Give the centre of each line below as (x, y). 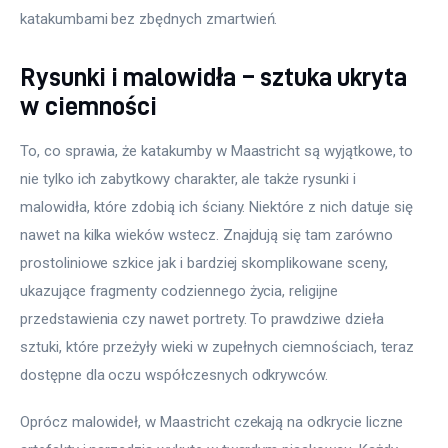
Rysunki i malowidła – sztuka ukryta (213, 77)
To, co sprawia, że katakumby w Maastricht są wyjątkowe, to (219, 150)
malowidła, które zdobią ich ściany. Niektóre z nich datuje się (219, 206)
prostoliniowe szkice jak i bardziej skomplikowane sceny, (206, 262)
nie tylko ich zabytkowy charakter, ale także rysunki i (190, 178)
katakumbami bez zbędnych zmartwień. (149, 19)
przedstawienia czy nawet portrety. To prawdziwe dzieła (204, 318)
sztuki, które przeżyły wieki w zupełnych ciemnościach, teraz (219, 346)
